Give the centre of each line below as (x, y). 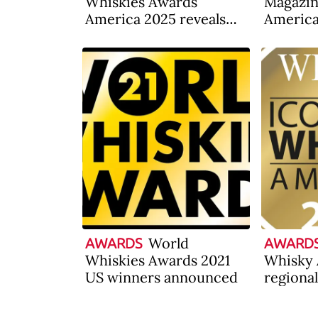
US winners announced (161, 277)
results (108, 36)
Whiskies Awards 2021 (158, 260)
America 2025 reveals (155, 19)
